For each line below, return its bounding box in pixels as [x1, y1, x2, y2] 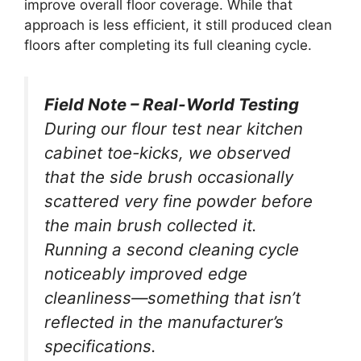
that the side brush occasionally [44, 166, 293, 187]
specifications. [44, 335, 156, 356]
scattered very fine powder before [44, 190, 313, 211]
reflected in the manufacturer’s [44, 311, 284, 332]
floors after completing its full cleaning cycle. [24, 37, 312, 54]
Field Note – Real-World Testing [44, 93, 299, 114]
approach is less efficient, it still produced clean [24, 17, 332, 34]
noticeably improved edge [44, 263, 247, 284]
